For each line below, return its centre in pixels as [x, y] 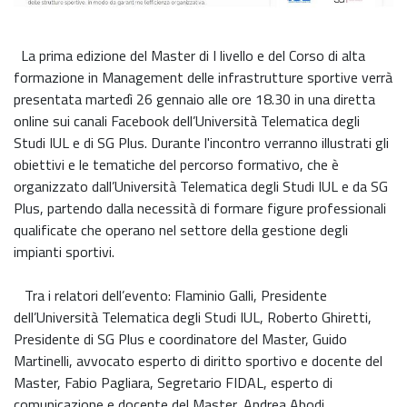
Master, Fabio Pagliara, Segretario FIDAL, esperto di [173, 382]
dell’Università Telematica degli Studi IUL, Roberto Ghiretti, [193, 317]
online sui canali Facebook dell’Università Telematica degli [187, 121]
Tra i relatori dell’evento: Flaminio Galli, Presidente [170, 295]
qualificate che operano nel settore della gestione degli [181, 230]
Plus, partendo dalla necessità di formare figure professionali [200, 208]
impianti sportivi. [64, 252]
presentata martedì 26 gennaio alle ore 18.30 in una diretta [194, 99]
